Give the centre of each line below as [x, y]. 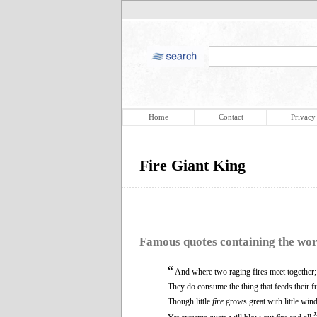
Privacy [303, 117]
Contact [231, 117]
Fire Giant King [192, 165]
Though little [190, 301]
